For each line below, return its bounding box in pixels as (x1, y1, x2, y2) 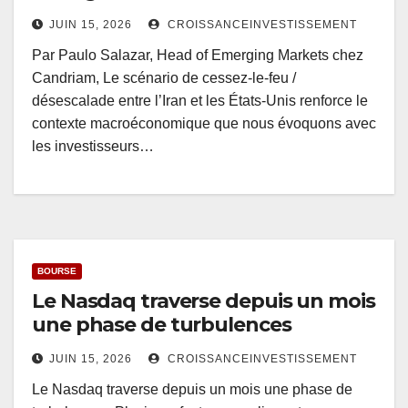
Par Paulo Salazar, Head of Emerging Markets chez (32, 47, 363, 64)
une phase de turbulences (32, 312, 291, 338)
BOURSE (37, 266, 76, 277)
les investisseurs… (32, 138, 154, 155)
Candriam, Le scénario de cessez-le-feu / (32, 70, 296, 87)
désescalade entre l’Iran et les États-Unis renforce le (32, 93, 368, 109)
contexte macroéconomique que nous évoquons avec (32, 116, 376, 132)
